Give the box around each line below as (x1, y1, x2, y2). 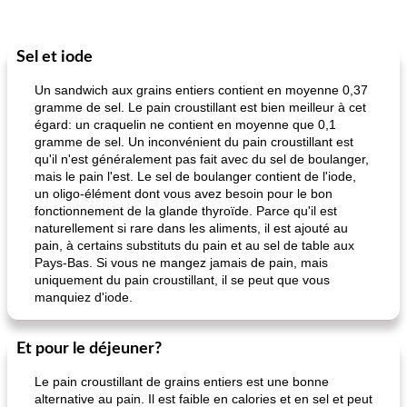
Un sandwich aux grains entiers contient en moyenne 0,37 (35, 83, 368, 97)
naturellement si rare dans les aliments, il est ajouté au (35, 221, 348, 235)
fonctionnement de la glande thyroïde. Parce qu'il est (35, 203, 337, 218)
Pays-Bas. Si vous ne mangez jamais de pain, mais (35, 255, 328, 270)
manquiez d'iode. (35, 290, 133, 304)
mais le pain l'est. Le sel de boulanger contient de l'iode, (35, 169, 356, 184)
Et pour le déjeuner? (16, 341, 162, 357)
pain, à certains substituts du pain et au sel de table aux (35, 238, 354, 253)
